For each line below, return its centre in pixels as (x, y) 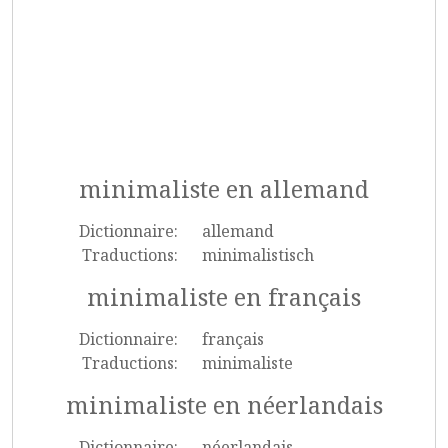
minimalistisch (257, 255)
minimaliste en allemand (224, 189)
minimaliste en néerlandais (224, 405)
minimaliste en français (224, 297)
